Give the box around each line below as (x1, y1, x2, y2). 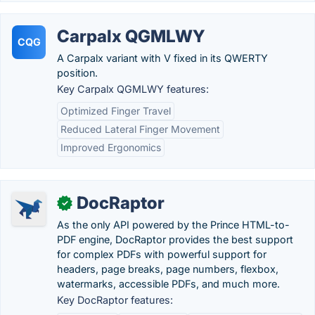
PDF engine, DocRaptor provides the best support (57, 233, 293, 245)
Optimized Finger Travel (60, 105, 171, 117)
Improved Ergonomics (60, 141, 161, 153)
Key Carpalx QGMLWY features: (57, 83, 209, 95)
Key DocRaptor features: (57, 294, 173, 306)
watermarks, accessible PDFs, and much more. (57, 278, 280, 290)
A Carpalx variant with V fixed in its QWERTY (57, 52, 268, 64)
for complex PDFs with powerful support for (57, 248, 266, 260)
